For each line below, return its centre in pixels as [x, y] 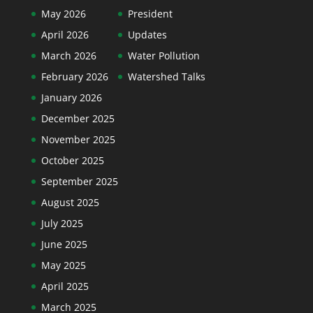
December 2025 [78, 118]
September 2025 [79, 181]
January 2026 [71, 97]
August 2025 [70, 202]
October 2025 [72, 160]
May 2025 [63, 265]
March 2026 [68, 56]
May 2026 [63, 14]
